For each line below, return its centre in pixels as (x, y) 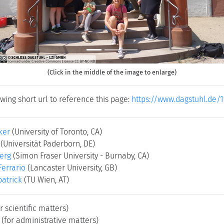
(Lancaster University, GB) (72, 168)
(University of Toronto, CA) (57, 132)
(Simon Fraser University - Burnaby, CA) (81, 156)
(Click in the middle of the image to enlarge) (112, 72)
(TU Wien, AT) (46, 180)
